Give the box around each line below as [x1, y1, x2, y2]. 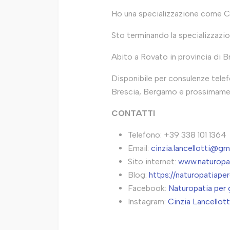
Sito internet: [128, 157, 178, 166]
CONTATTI [111, 108, 155, 118]
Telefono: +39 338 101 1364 [128, 130, 226, 140]
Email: [128, 143, 151, 153]
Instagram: [128, 197, 168, 206]
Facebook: [128, 183, 168, 193]
